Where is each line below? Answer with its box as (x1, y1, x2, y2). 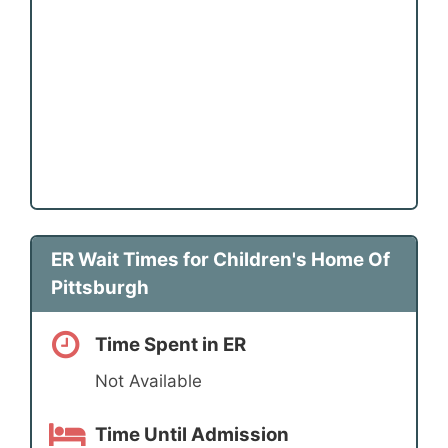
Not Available (95, 371, 202, 392)
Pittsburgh (50, 276, 149, 300)
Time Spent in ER (95, 332, 246, 356)
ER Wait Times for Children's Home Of (50, 248, 390, 272)
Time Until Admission (95, 422, 289, 446)
